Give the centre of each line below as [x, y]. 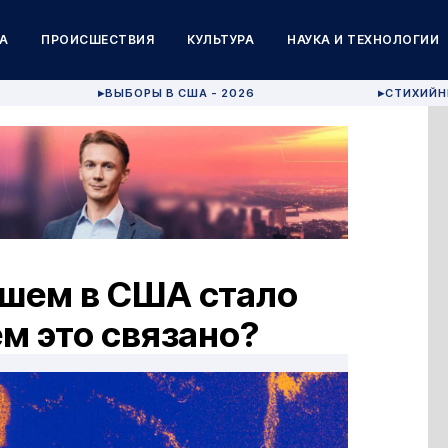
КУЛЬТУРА [221, 39]
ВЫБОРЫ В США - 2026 [180, 93]
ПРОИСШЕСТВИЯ [98, 39]
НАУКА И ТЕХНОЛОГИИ [363, 39]
